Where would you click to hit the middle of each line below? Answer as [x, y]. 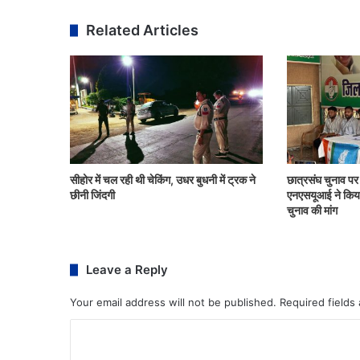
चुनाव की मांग [312, 211]
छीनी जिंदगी [92, 195]
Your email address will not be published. [173, 303]
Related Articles [142, 30]
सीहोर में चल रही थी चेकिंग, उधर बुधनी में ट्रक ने [163, 180]
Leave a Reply [127, 270]
